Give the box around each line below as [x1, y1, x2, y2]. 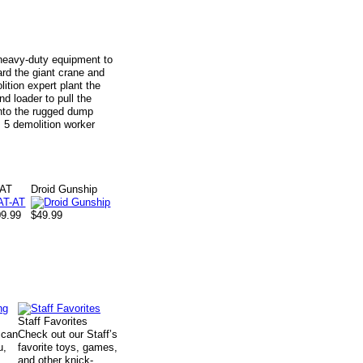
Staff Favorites [18, 315, 88, 327]
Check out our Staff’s [18, 328, 117, 340]
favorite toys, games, [18, 341, 117, 353]
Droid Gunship [31, 183, 98, 195]
